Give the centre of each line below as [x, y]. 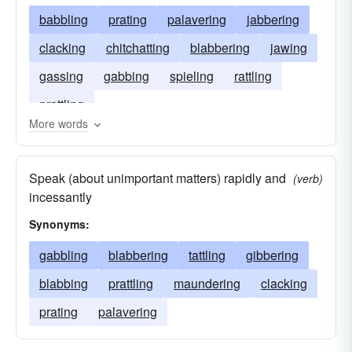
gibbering [272, 255]
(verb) [308, 178]
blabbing [64, 283]
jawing [289, 48]
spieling [192, 76]
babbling [64, 19]
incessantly [60, 197]
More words [59, 123]
